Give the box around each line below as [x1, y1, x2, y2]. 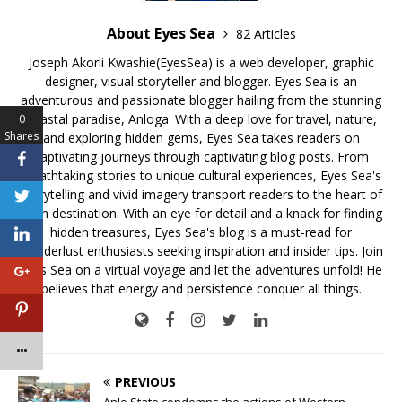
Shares [4, 127, 39, 144]
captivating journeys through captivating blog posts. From [33, 148, 369, 166]
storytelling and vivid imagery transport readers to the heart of [20, 186, 382, 204]
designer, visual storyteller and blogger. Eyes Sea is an [45, 73, 357, 91]
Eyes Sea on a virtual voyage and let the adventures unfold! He [20, 261, 382, 279]
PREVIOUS [115, 373, 176, 391]
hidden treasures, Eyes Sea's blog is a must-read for [50, 223, 352, 241]
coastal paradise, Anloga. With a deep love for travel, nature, [25, 110, 377, 128]
